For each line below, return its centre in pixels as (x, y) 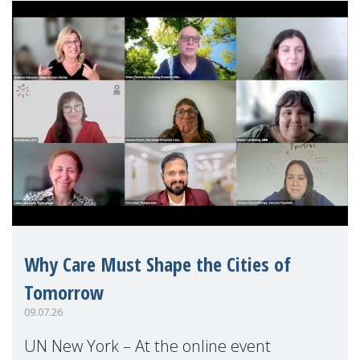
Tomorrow (64, 292)
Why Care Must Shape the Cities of (157, 264)
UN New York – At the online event (147, 346)
